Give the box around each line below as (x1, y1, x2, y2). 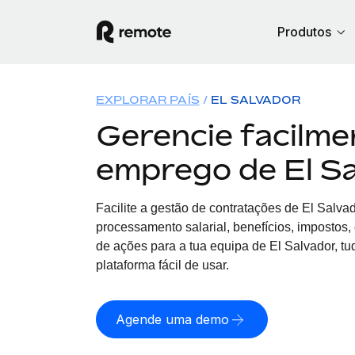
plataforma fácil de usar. (95, 258, 229, 272)
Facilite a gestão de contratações (95, 201, 284, 215)
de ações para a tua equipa (95, 239, 252, 253)
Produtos (277, 24, 331, 40)
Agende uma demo (115, 311, 229, 327)
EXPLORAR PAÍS (95, 93, 200, 106)
